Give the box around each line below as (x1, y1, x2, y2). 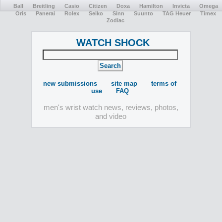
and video (95, 111, 127, 120)
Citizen (88, 2, 107, 9)
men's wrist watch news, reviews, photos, (43, 103, 178, 111)
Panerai (35, 10, 55, 16)
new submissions (43, 79, 98, 87)
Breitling (32, 2, 55, 9)
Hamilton (139, 2, 163, 9)
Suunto (133, 10, 153, 16)
